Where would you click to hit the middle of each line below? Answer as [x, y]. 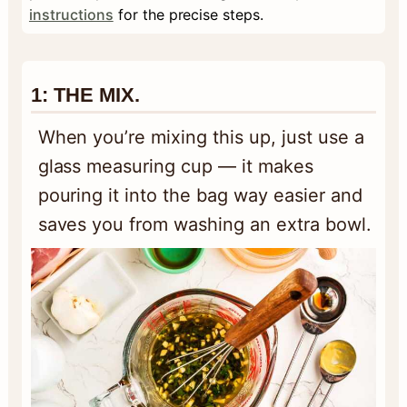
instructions [71, 15]
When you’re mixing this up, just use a [201, 138]
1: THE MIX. [85, 95]
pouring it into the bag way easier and [200, 196]
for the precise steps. [189, 15]
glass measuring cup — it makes [175, 167]
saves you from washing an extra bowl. [204, 225]
